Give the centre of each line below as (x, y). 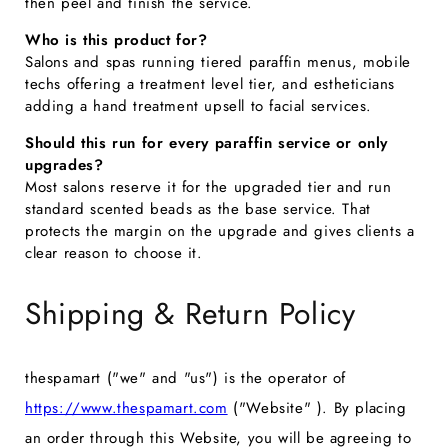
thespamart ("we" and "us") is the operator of (186, 377)
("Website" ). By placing (317, 407)
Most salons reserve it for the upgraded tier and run (208, 186)
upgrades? (64, 164)
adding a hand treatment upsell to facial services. (199, 105)
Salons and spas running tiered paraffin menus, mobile (218, 61)
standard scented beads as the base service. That (198, 208)
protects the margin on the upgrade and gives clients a (220, 230)
